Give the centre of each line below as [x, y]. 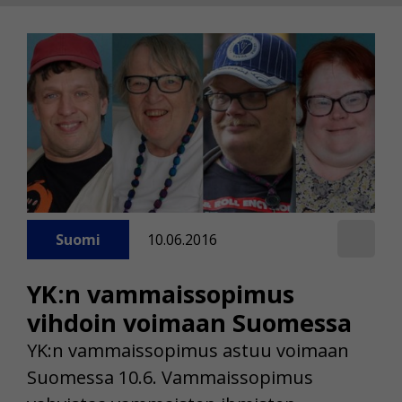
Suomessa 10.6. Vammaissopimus [170, 378]
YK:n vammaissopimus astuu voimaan [188, 351]
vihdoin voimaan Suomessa [189, 323]
